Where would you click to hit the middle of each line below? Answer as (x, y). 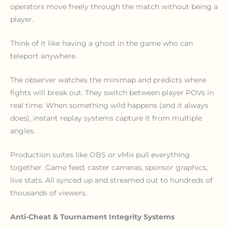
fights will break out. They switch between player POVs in (112, 92)
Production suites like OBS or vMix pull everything (100, 154)
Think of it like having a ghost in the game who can (102, 44)
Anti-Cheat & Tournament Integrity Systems (92, 217)
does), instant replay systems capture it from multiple (106, 118)
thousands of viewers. (49, 193)
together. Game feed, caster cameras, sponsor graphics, (109, 167)
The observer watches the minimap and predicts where (108, 80)
